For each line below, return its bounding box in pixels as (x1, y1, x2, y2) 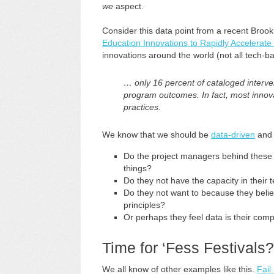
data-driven (211, 130, 255, 139)
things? (124, 163, 152, 173)
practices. (124, 102, 161, 112)
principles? (124, 200, 165, 210)
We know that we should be (102, 130, 211, 139)
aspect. (113, 1, 144, 11)
